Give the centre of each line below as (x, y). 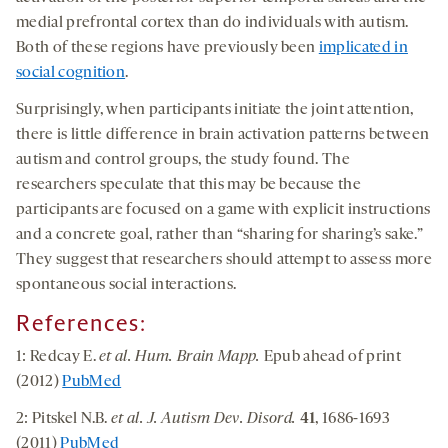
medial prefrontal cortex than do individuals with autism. (212, 23)
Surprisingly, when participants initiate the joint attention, (215, 110)
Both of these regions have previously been (167, 48)
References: (81, 324)
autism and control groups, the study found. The (183, 160)
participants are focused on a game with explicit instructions (223, 210)
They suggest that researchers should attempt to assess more (224, 260)
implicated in (363, 48)
